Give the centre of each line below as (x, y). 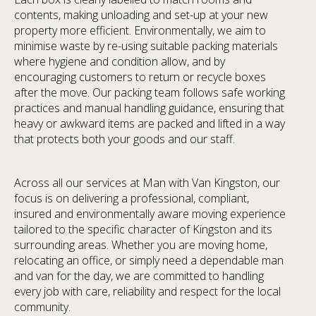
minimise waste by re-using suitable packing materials (146, 45)
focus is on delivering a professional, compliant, (132, 198)
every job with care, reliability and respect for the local (147, 291)
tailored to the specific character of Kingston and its (143, 229)
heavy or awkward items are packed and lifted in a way (150, 123)
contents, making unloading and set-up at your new (141, 14)
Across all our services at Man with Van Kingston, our (147, 182)
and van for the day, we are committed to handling (139, 275)
